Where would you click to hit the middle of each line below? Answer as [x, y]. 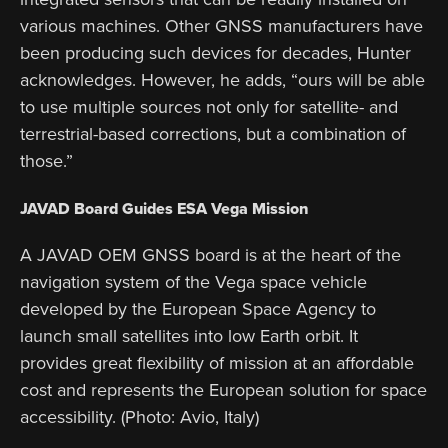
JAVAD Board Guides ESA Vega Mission [164, 208]
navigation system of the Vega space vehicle [193, 281]
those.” [46, 160]
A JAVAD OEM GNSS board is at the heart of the [210, 254]
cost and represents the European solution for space [223, 389]
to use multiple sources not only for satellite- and [209, 106]
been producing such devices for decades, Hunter [215, 52]
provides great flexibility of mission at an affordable [217, 362]
